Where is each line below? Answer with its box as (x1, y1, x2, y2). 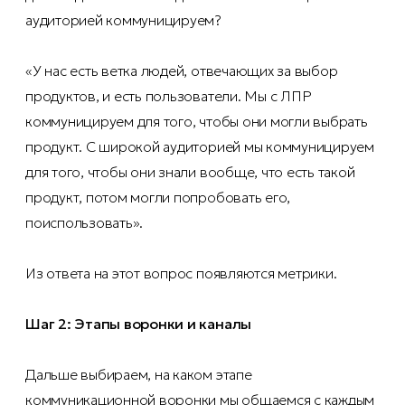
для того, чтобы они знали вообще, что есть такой (25, 163, 355, 182)
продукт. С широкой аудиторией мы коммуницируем (25, 137, 374, 156)
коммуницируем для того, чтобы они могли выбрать (25, 112, 368, 131)
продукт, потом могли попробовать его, (25, 188, 291, 207)
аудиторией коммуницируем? (25, 11, 221, 30)
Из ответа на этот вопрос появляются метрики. (25, 264, 337, 283)
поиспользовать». (25, 213, 144, 232)
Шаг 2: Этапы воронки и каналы (25, 315, 252, 334)
